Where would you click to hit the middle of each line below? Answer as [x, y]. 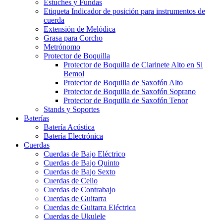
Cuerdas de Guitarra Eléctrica [90, 208]
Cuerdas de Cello [71, 181]
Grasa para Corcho [73, 38]
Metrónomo [62, 47]
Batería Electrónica [73, 136]
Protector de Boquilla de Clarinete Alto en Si [133, 65]
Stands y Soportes [72, 110]
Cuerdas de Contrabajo [80, 190]
